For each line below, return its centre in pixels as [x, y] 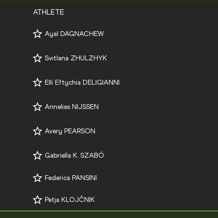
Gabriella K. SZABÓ [75, 156]
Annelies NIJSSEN [72, 107]
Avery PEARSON [70, 131]
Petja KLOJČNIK [70, 200]
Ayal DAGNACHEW [74, 34]
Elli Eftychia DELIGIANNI [82, 83]
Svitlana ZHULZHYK [76, 58]
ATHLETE [49, 12]
